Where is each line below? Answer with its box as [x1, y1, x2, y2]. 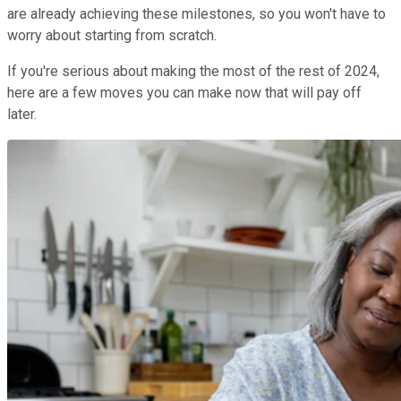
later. [7, 105, 37, 123]
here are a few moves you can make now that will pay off [7, 83, 362, 101]
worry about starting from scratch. [7, 26, 217, 44]
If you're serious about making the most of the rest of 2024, [7, 62, 380, 80]
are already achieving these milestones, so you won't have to [7, 4, 386, 22]
